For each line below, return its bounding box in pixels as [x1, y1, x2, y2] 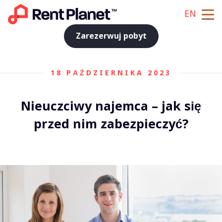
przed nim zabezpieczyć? [34, 115, 188, 133]
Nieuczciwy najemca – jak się [21, 97, 201, 115]
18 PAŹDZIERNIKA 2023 [51, 68, 171, 78]
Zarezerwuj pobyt [75, 30, 147, 42]
